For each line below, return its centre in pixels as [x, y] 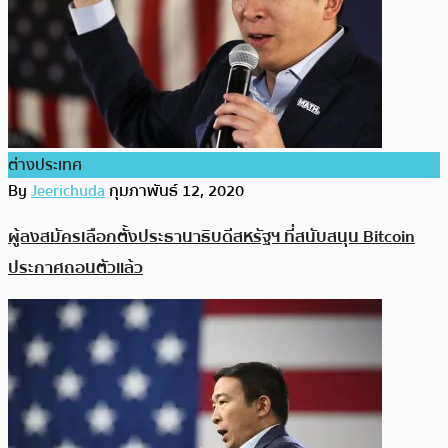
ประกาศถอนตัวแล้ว [75, 268]
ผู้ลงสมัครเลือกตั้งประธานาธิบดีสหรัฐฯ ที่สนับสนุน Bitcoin [211, 237]
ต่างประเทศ [45, 164]
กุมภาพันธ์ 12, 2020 [176, 190]
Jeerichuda [68, 190]
